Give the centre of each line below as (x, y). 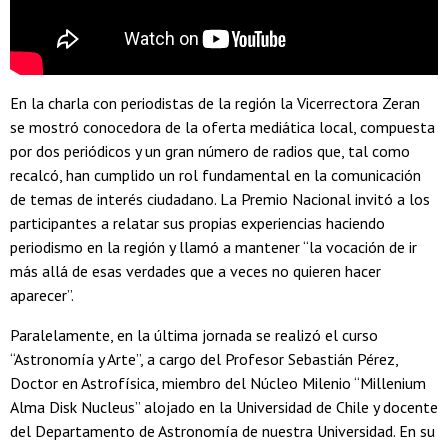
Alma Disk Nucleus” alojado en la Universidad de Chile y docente (224, 406)
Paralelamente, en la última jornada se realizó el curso (194, 334)
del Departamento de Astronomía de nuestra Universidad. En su (222, 430)
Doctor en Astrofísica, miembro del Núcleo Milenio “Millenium (218, 382)
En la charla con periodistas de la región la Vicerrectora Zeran (215, 102)
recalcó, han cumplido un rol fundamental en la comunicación (215, 174)
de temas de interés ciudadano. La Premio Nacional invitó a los (220, 198)
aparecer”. (42, 294)
